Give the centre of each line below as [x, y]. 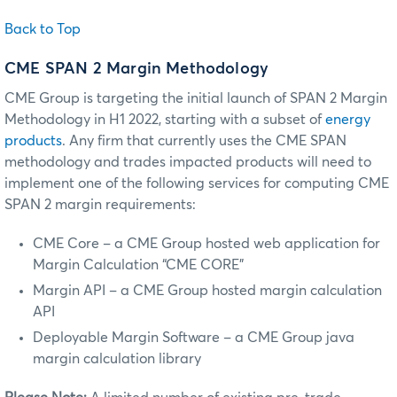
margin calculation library [117, 359]
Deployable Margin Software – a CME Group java [194, 338]
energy [348, 120]
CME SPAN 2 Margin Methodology [137, 70]
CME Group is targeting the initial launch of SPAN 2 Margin [196, 99]
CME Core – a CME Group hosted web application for [206, 244]
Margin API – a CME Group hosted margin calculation [207, 291]
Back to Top [43, 29]
